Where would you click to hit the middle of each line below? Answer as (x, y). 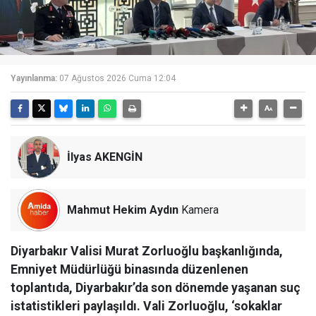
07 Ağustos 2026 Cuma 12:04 (117, 78)
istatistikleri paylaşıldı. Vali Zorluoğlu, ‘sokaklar (146, 306)
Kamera (199, 210)
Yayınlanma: (34, 78)
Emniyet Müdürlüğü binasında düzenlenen (129, 269)
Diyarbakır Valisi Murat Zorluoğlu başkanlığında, (147, 251)
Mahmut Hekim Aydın (123, 210)
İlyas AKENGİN (105, 157)
